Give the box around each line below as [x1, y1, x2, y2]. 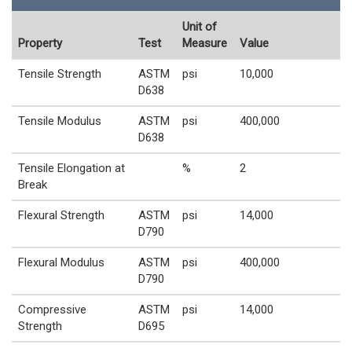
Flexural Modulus [18, 255, 104, 269]
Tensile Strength [18, 66, 101, 81]
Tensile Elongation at [18, 160, 125, 175]
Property [18, 35, 62, 50]
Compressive [18, 302, 86, 317]
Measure [182, 35, 227, 50]
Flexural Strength [18, 207, 104, 222]
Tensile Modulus [18, 113, 101, 128]
